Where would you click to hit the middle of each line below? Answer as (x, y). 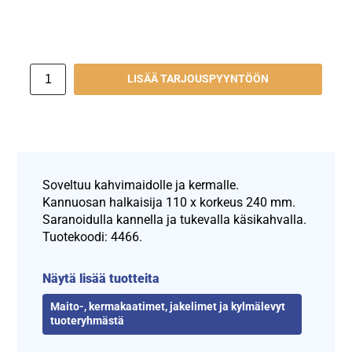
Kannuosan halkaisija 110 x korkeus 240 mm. (169, 202)
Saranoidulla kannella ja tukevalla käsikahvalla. (175, 219)
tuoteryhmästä (88, 321)
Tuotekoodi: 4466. (93, 236)
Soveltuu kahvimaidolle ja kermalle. (141, 185)
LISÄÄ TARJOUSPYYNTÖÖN (198, 79)
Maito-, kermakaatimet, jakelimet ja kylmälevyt (168, 306)
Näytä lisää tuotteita (101, 278)
